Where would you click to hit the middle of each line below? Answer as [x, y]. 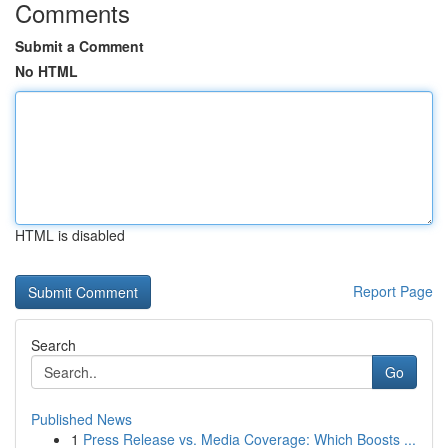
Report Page [393, 291]
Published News [81, 419]
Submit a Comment [79, 46]
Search [53, 345]
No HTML [46, 71]
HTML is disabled [70, 235]
